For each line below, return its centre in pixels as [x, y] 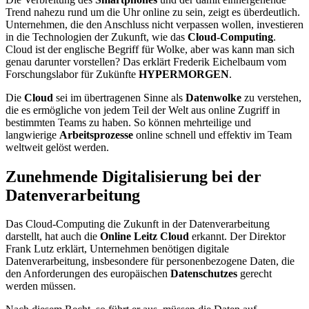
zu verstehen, [271, 97]
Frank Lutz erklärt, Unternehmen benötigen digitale [117, 249]
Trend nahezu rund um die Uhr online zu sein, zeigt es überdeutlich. [153, 12]
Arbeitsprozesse [96, 134]
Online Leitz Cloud [144, 237]
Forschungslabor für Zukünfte [72, 74]
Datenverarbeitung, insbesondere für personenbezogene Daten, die [150, 261]
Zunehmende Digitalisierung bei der [133, 176]
